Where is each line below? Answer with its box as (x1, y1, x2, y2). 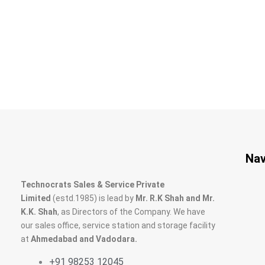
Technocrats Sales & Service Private (21, 180, 164, 189)
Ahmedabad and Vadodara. (31, 234, 137, 244)
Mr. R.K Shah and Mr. (135, 193, 215, 203)
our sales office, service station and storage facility (21, 221, 215, 230)
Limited (21, 193, 51, 203)
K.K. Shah (21, 207, 57, 216)
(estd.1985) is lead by (51, 193, 135, 203)
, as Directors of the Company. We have (57, 207, 205, 216)
